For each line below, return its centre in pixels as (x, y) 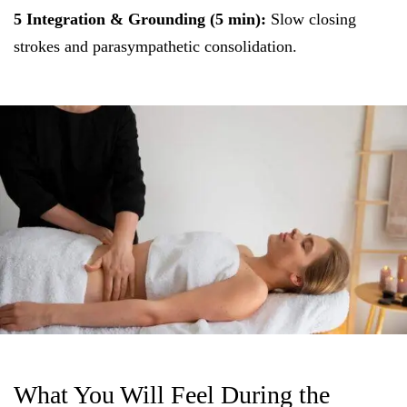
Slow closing (311, 19)
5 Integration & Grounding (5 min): (140, 19)
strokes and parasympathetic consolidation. (155, 46)
